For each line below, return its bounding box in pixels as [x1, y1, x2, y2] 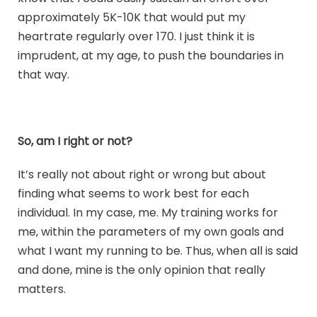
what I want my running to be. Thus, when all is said [18, 243, 298, 260]
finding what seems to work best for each [18, 185, 249, 202]
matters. [18, 281, 66, 298]
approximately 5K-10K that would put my [18, 9, 246, 26]
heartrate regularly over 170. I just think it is [18, 28, 255, 45]
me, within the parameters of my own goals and [18, 224, 284, 241]
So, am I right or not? [18, 133, 132, 150]
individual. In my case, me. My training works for [18, 204, 278, 221]
